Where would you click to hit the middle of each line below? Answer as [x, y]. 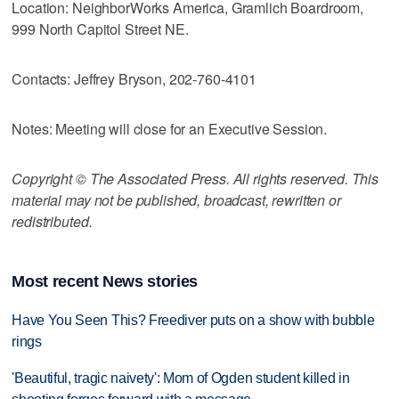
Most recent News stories [105, 282]
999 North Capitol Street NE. [100, 28]
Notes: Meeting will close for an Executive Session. [170, 128]
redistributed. [52, 221]
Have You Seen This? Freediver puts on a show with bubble [193, 321]
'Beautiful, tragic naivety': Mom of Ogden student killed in [181, 379]
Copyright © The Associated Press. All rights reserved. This [195, 178]
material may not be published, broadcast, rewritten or [176, 199]
